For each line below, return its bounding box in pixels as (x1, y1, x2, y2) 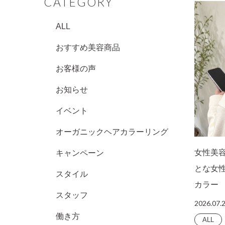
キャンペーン (56, 148, 104, 157)
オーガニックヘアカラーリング (56, 127, 168, 136)
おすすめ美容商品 (56, 43, 120, 52)
